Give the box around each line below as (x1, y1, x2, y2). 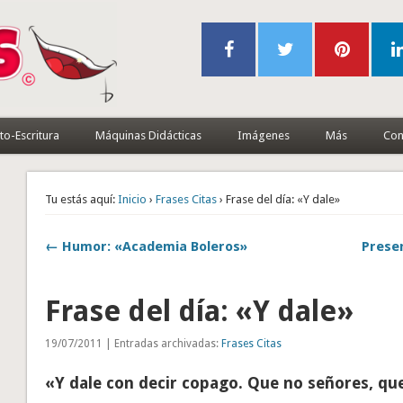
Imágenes (237, 128, 290, 142)
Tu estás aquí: (45, 192, 116, 206)
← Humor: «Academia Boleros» (45, 237, 248, 255)
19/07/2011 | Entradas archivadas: (45, 336, 222, 350)
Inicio (118, 192, 148, 206)
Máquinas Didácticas (94, 128, 201, 142)
